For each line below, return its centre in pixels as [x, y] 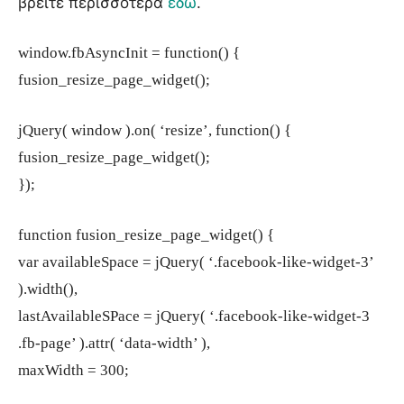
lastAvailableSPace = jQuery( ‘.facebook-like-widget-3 [194, 316]
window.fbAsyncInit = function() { [129, 52]
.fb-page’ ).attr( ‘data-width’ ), [114, 343]
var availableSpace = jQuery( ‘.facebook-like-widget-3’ [196, 262]
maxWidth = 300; [73, 370]
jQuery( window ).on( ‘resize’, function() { [155, 130]
